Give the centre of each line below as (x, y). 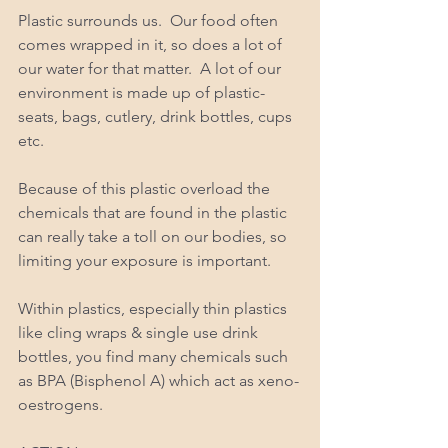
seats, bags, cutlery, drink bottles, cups (157, 116)
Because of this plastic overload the (146, 188)
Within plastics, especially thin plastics (154, 308)
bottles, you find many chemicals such (155, 356)
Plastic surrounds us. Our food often (150, 20)
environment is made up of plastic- (143, 92)
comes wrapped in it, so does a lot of (152, 44)
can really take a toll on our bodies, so (154, 236)
